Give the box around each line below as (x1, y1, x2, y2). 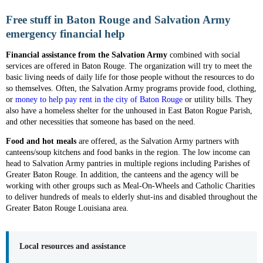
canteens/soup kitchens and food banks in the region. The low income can (6, 148, 250, 157)
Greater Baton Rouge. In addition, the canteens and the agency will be (6, 170, 238, 179)
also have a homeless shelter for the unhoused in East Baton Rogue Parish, (6, 106, 252, 115)
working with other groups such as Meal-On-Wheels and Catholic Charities (6, 181, 255, 190)
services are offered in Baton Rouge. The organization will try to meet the (6, 62, 252, 70)
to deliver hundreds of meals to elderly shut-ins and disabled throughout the (6, 193, 257, 201)
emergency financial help (6, 28, 125, 40)
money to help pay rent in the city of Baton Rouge (15, 95, 183, 104)
